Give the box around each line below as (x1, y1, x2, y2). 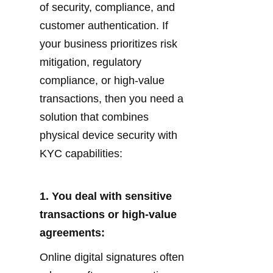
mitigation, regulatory (40, 55, 141, 68)
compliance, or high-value (40, 74, 165, 87)
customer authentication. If (40, 19, 168, 32)
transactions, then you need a (40, 92, 183, 105)
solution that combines (40, 110, 149, 123)
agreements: (40, 226, 105, 239)
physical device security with (40, 129, 177, 141)
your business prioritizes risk (40, 37, 177, 50)
